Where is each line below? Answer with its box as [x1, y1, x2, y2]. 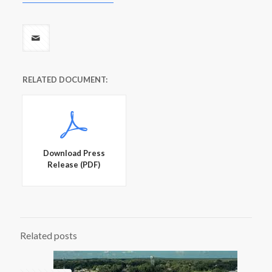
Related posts [20, 230, 77, 241]
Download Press [42, 148, 105, 158]
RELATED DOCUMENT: [22, 75, 107, 84]
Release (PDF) [47, 160, 101, 169]
